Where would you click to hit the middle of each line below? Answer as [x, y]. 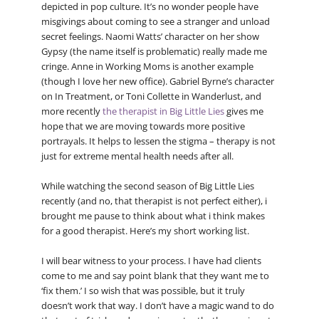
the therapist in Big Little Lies [163, 111]
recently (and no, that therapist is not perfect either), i [154, 200]
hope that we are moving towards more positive [143, 126]
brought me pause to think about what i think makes [153, 215]
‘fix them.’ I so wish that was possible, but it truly [143, 290]
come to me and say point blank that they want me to [155, 275]
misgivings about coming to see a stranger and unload [155, 21]
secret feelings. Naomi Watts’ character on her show [150, 36]
